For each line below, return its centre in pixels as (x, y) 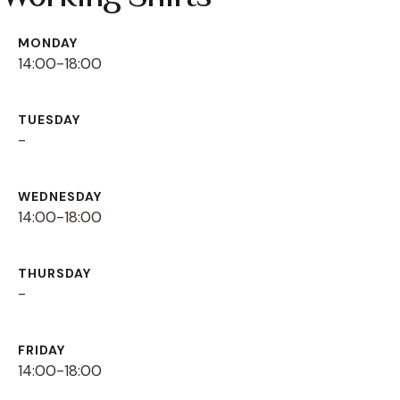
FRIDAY (42, 350)
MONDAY (48, 43)
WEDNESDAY (60, 197)
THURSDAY (54, 274)
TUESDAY (49, 120)
